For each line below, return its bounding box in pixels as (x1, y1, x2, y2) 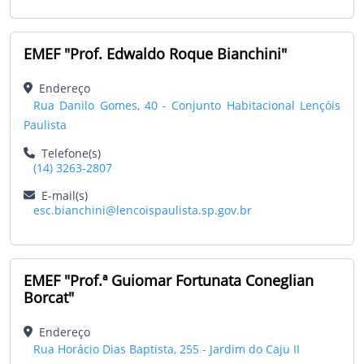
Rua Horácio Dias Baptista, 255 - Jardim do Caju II (33, 340, 300, 357)
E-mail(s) (35, 187, 88, 203)
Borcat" (24, 287, 74, 307)
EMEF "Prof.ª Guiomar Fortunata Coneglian (24, 270, 314, 290)
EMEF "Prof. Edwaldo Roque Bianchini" (24, 43, 287, 63)
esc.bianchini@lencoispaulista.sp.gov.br (33, 201, 252, 218)
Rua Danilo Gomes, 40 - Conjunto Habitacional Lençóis (33, 97, 340, 113)
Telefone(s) (35, 145, 101, 161)
